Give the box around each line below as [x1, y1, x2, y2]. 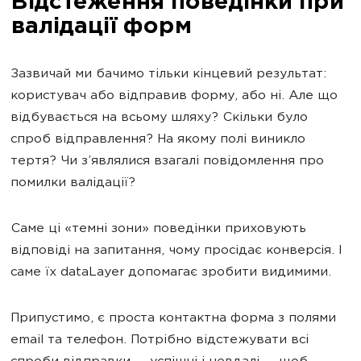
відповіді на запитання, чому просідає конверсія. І [10, 244, 342, 258]
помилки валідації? [10, 176, 135, 190]
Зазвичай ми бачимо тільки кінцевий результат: [10, 68, 326, 81]
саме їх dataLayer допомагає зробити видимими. [10, 266, 331, 280]
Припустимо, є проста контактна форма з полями [10, 312, 336, 326]
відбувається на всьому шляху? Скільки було [10, 111, 308, 125]
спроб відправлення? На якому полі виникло [10, 133, 305, 147]
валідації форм [10, 15, 191, 39]
